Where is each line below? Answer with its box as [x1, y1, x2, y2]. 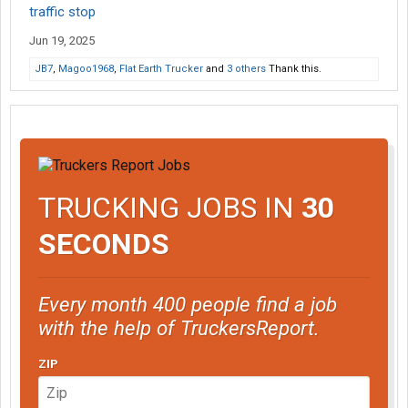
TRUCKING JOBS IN [38, 189, 301, 225]
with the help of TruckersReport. [38, 315, 320, 340]
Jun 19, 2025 [29, 34, 95, 47]
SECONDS [38, 226, 169, 261]
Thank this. [266, 63, 321, 75]
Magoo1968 [58, 63, 114, 75]
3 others [227, 63, 266, 75]
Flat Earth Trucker [119, 63, 203, 75]
